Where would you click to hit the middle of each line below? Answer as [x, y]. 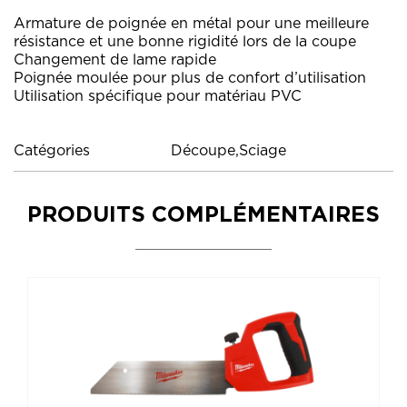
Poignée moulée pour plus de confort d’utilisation [190, 78]
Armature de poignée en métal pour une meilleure [191, 23]
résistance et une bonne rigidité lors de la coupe [185, 41]
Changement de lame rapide [115, 60]
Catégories [52, 150]
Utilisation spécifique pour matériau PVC [158, 96]
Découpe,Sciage [228, 150]
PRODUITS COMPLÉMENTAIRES [203, 215]
